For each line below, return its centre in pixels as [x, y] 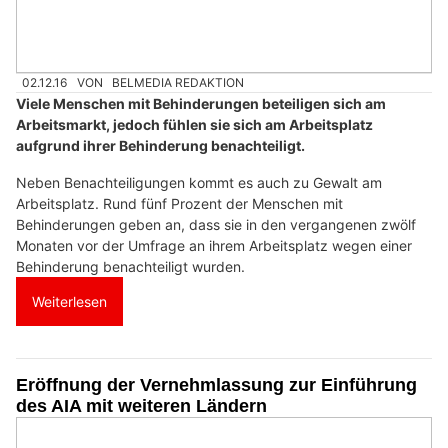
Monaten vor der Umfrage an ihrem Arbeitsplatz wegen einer [214, 245]
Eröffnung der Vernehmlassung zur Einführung [216, 385]
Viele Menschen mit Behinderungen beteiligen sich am [201, 103]
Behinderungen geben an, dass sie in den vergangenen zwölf [216, 224]
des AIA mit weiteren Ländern [141, 406]
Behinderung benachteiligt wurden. [130, 266]
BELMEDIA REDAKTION [178, 82]
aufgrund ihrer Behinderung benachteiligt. [160, 145]
